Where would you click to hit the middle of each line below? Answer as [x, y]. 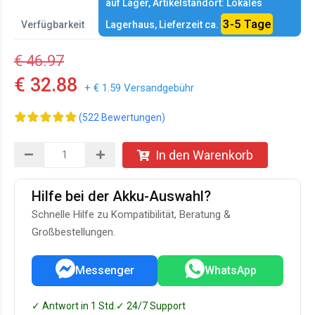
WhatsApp [230, 270]
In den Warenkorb [204, 155]
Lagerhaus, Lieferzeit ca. [163, 25]
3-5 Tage [247, 24]
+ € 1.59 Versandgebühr [139, 88]
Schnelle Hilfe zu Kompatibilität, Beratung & [131, 214]
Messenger [104, 270]
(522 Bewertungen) [122, 117]
